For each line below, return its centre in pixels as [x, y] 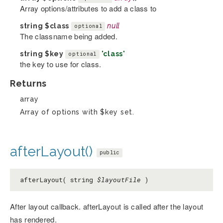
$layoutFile [119, 179]
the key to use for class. [61, 64]
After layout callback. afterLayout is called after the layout [107, 206]
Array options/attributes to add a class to [88, 8]
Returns [28, 83]
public [109, 152]
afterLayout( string [58, 179]
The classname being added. [69, 36]
